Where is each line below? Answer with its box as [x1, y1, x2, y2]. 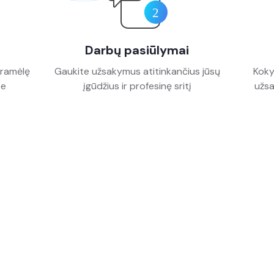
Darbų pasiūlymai [85, 42, 189, 58]
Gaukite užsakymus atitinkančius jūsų [54, 65, 220, 78]
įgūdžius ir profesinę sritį [83, 80, 191, 92]
